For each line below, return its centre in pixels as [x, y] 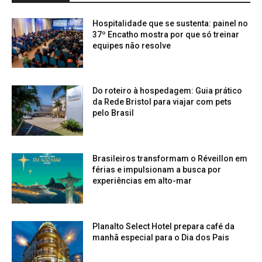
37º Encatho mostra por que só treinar [166, 34]
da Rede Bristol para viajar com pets [162, 102]
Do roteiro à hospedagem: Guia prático [168, 91]
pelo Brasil [113, 113]
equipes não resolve [132, 45]
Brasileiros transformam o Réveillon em [170, 159]
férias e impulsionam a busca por [157, 170]
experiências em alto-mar [142, 181]
